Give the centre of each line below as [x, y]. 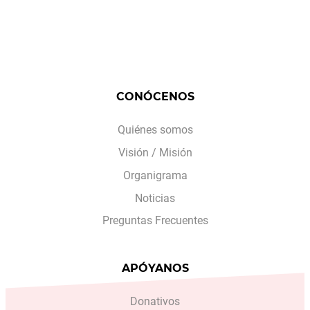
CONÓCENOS [155, 96]
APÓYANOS [155, 268]
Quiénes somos [155, 130]
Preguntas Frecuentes [155, 221]
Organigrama [155, 175]
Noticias [155, 198]
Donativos [155, 302]
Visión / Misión [155, 152]
